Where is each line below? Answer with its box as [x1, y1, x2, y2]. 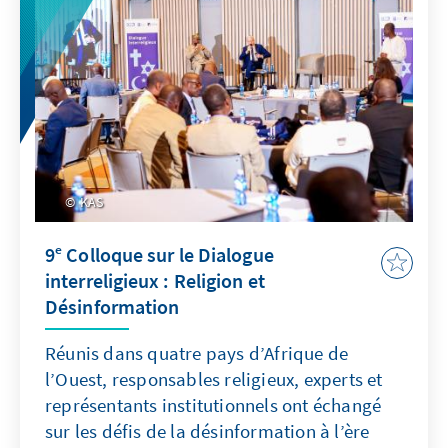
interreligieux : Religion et [45, 267, 265, 293]
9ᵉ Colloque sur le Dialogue [45, 241, 274, 267]
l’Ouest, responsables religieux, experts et [45, 366, 383, 391]
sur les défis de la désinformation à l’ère [45, 418, 370, 443]
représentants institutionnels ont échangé [45, 392, 382, 417]
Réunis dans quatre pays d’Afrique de [45, 340, 349, 365]
